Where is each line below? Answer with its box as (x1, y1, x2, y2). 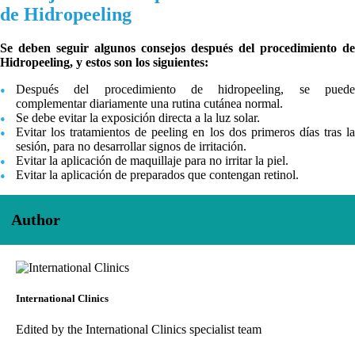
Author (11, 210, 60, 228)
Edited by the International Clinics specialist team (16, 322, 261, 336)
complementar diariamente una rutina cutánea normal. (16, 96, 283, 110)
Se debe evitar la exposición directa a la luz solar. (16, 110, 260, 124)
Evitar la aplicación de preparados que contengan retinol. (16, 167, 299, 181)
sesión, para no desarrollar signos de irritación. (16, 139, 246, 153)
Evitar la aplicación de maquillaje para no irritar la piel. (16, 153, 288, 167)
